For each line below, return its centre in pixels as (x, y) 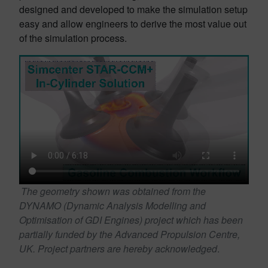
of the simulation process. (73, 38)
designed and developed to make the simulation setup (133, 9)
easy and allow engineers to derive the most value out (133, 24)
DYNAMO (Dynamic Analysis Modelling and (112, 205)
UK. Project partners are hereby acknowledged (118, 249)
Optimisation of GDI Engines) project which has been (131, 220)
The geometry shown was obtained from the (114, 191)
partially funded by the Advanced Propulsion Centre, (130, 234)
